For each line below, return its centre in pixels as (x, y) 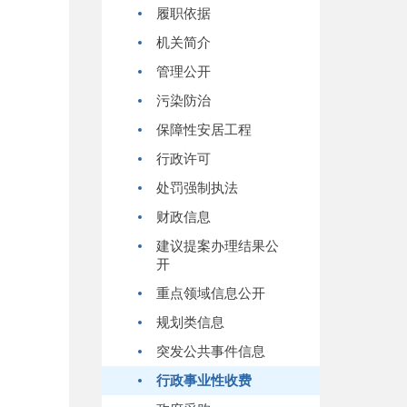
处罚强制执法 (197, 188)
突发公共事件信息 (211, 352)
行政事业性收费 (204, 381)
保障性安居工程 (204, 130)
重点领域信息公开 (211, 293)
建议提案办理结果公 (218, 246)
